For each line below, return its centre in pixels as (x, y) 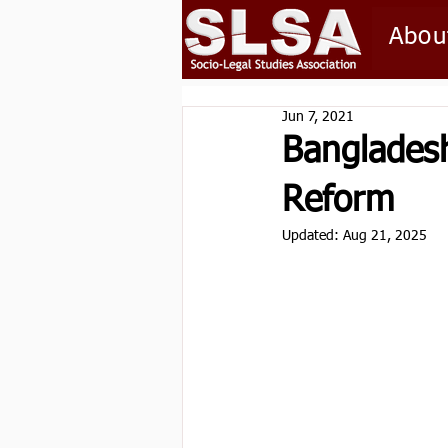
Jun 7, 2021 (318, 117)
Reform (338, 201)
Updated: (312, 236)
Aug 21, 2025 (385, 236)
